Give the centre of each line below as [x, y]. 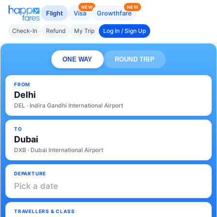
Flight [54, 13]
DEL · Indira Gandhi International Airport [69, 105]
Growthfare [114, 13]
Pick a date [36, 186]
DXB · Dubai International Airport [59, 150]
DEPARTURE [30, 173]
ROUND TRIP [134, 59]
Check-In [25, 31]
